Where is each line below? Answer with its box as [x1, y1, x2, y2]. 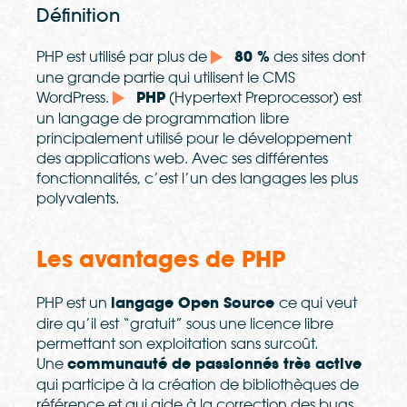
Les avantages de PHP [36, 245, 285, 274]
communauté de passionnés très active [67, 354, 362, 374]
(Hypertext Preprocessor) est [165, 88, 362, 107]
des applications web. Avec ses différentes [36, 149, 328, 168]
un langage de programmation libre [36, 109, 289, 128]
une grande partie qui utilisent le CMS [36, 68, 295, 87]
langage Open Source [111, 293, 279, 313]
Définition [36, 4, 125, 28]
